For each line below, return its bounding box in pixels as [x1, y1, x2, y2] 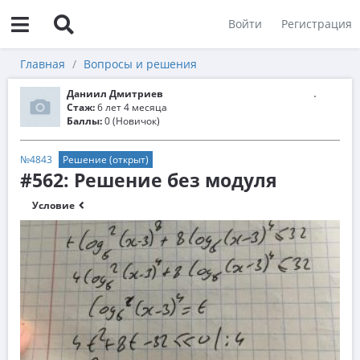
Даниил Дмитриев [67, 87, 163, 100]
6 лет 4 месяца [95, 100, 167, 114]
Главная [20, 56, 65, 72]
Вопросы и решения [84, 56, 197, 72]
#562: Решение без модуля [20, 167, 277, 193]
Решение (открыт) [63, 153, 149, 166]
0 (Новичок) [102, 114, 160, 128]
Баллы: [67, 114, 102, 128]
